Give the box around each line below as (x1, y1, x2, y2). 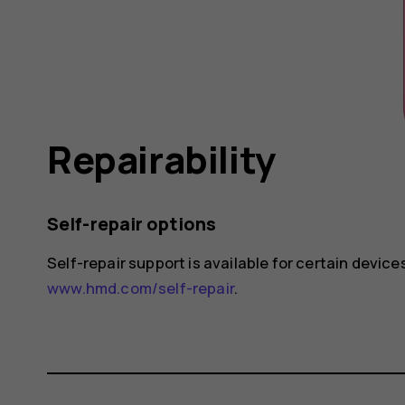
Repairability (47, 133, 276, 184)
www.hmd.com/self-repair (47, 278, 234, 299)
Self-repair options (47, 211, 216, 236)
